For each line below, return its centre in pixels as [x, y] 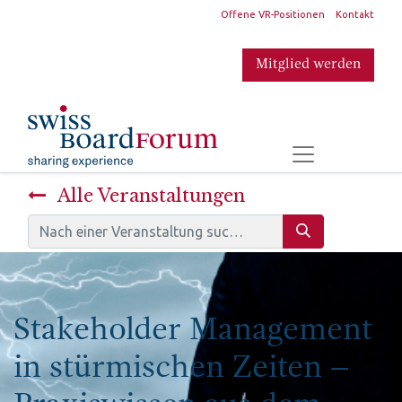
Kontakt [355, 14]
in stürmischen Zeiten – [181, 368]
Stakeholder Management [193, 330]
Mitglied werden [308, 65]
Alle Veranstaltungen [151, 196]
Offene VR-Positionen [273, 14]
